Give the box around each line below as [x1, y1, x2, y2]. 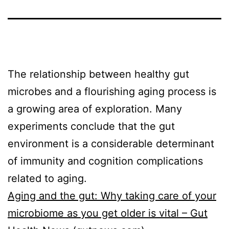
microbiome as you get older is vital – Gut [8, 207, 208, 219]
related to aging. [8, 172, 87, 185]
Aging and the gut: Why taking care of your [8, 189, 216, 202]
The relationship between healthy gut [8, 67, 189, 80]
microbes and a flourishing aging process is [8, 85, 216, 98]
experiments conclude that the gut [8, 120, 175, 132]
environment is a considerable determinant [8, 137, 214, 150]
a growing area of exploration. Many [8, 102, 182, 115]
